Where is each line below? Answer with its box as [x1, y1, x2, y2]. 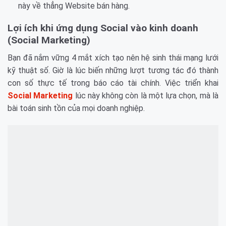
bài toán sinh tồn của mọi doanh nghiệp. [8, 103, 145, 113]
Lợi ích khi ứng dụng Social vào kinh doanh [8, 22, 198, 34]
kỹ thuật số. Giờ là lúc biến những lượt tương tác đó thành [8, 65, 218, 75]
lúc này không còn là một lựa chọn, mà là [73, 90, 219, 100]
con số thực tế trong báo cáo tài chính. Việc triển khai [8, 78, 218, 88]
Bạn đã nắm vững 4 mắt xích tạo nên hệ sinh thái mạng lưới [8, 52, 218, 63]
